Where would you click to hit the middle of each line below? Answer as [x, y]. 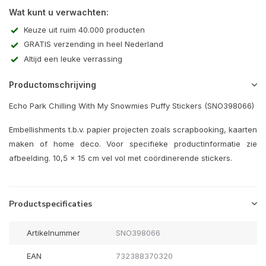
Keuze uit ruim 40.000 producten [84, 30]
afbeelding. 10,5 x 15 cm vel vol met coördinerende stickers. [121, 158]
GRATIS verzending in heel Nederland [94, 44]
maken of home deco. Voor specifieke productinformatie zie [133, 144]
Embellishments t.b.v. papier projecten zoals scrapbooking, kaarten [133, 130]
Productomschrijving [53, 85]
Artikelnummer [53, 233]
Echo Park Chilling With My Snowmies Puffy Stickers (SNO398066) [132, 106]
